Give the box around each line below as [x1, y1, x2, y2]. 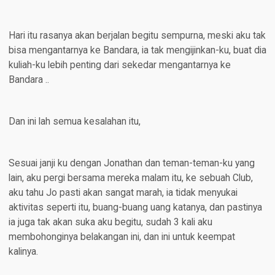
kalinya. [8, 246, 38, 258]
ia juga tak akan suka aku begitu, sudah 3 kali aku [8, 217, 212, 228]
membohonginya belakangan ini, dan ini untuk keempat [8, 231, 235, 243]
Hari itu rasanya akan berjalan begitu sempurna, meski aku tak [8, 30, 266, 42]
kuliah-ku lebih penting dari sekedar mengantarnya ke [8, 60, 231, 71]
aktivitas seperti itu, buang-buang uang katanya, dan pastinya [8, 202, 262, 214]
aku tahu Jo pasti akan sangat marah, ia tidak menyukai [8, 187, 238, 199]
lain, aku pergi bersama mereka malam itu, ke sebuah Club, [8, 172, 253, 184]
